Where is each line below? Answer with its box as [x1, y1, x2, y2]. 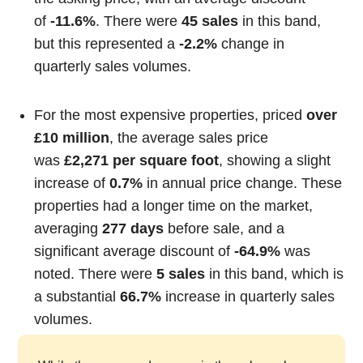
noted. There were [34, 266, 157, 283]
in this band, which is [205, 266, 344, 283]
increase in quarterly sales [161, 288, 335, 305]
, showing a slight [219, 152, 331, 169]
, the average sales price [109, 130, 269, 147]
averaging [34, 220, 103, 237]
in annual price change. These [143, 175, 343, 192]
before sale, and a [164, 220, 285, 237]
